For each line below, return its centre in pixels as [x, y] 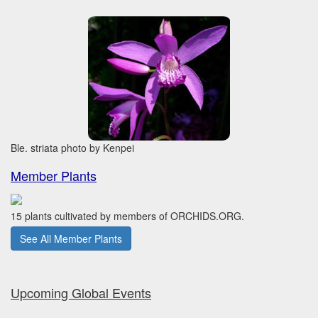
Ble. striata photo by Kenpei [72, 148]
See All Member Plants [71, 239]
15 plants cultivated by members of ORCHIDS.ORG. [127, 216]
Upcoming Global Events [81, 293]
